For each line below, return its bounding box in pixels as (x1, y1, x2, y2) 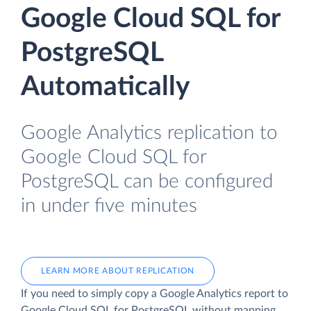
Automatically (21, 74, 190, 101)
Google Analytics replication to (21, 123, 278, 143)
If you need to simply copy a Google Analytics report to (21, 287, 288, 299)
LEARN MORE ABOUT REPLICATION (41, 266, 195, 275)
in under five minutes (21, 196, 197, 216)
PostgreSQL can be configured (21, 171, 273, 192)
